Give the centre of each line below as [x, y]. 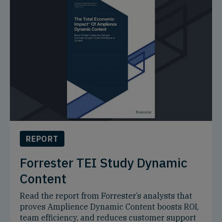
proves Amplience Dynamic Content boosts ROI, [109, 206]
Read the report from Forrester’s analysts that [106, 195]
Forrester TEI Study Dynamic [104, 162]
